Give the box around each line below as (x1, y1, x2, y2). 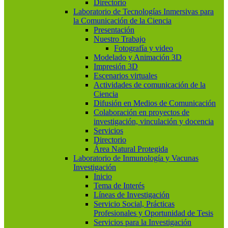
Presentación (94, 25, 134, 34)
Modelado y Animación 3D (94, 53, 182, 62)
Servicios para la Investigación (94, 218, 191, 226)
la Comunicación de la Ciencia (73, 16, 172, 25)
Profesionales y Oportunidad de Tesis (94, 209, 213, 217)
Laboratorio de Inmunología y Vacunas (73, 154, 198, 162)
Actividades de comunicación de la (94, 80, 206, 89)
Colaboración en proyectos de (94, 108, 189, 117)
